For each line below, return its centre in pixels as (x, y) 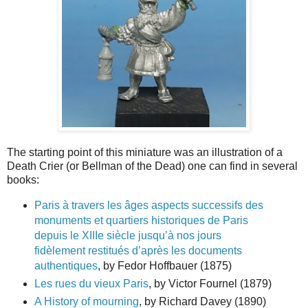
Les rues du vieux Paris (91, 283)
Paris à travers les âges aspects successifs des (148, 205)
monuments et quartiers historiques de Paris (141, 220)
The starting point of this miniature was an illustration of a (145, 152)
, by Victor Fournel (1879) (210, 283)
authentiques (66, 265)
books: (23, 179)
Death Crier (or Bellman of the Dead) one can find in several (152, 166)
